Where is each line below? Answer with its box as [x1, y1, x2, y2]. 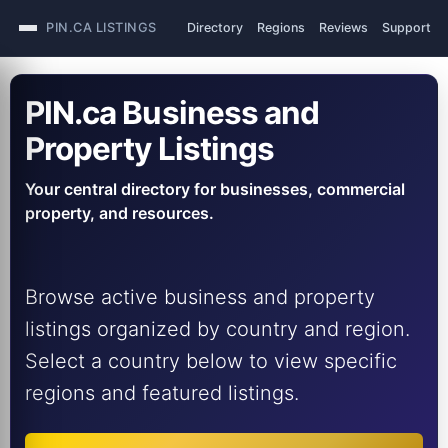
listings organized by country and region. [25, 317, 410, 341]
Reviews [319, 20, 368, 35]
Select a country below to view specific [25, 349, 397, 373]
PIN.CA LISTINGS [46, 20, 157, 35]
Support [382, 20, 431, 35]
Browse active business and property [25, 285, 375, 309]
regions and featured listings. [25, 381, 299, 405]
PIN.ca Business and [25, 94, 320, 132]
